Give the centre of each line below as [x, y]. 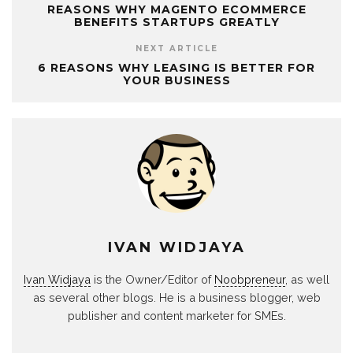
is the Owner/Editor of [152, 279]
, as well [307, 279]
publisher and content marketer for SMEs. [176, 315]
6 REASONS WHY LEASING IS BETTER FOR [176, 67]
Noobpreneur [250, 279]
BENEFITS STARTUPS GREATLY [176, 22]
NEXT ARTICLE [176, 48]
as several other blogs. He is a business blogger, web [176, 297]
